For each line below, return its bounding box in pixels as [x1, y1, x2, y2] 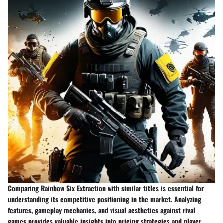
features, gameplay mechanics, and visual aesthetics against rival [8, 205, 195, 216]
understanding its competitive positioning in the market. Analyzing [8, 194, 201, 205]
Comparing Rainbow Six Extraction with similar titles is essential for [8, 183, 204, 194]
